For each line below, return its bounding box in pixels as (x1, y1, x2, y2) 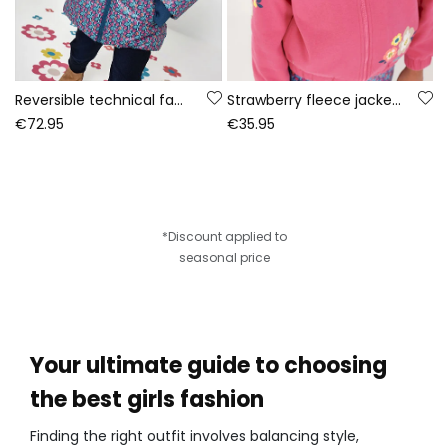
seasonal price (178, 248, 270, 266)
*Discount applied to (161, 227, 287, 245)
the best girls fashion (30, 383, 264, 415)
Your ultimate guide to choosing (30, 349, 387, 381)
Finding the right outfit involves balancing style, (30, 425, 359, 446)
